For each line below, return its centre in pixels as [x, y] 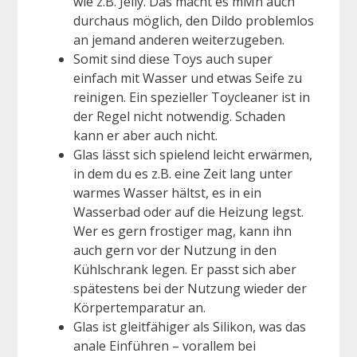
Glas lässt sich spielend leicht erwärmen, [193, 155]
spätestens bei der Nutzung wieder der [190, 289]
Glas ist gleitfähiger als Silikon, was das [190, 327]
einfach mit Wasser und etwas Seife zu [188, 78]
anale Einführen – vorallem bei [165, 346]
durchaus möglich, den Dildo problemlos [194, 21]
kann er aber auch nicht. [145, 136]
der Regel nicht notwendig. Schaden [179, 117]
